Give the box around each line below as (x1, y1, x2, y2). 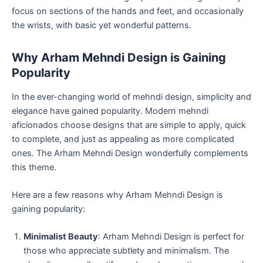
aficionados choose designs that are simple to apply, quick (12, 119, 246, 130)
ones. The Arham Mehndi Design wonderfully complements (12, 147, 248, 159)
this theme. (12, 161, 56, 173)
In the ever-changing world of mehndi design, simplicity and (12, 91, 251, 102)
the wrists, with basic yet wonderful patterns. (12, 19, 191, 31)
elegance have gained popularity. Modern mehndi (12, 105, 208, 116)
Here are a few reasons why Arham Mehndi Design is (12, 190, 223, 201)
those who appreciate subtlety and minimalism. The (23, 245, 229, 257)
